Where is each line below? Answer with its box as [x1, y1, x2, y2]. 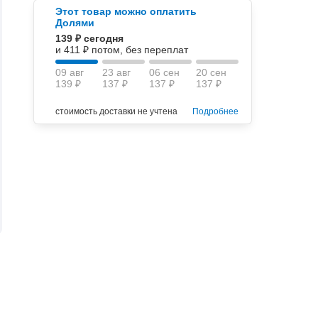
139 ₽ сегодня [55, 33, 124, 44]
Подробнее [192, 106, 238, 116]
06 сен [149, 67, 180, 78]
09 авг [55, 67, 84, 78]
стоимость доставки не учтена [55, 106, 178, 116]
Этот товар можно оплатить [55, 6, 197, 17]
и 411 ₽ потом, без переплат [55, 44, 189, 55]
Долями [55, 17, 95, 28]
